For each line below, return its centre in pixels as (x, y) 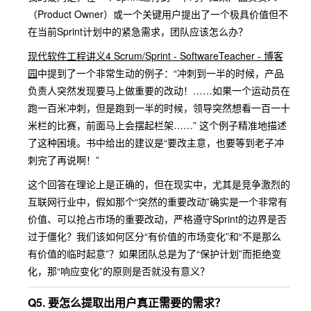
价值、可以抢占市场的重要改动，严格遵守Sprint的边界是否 (157, 219)
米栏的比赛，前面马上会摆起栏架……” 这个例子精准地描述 (157, 125)
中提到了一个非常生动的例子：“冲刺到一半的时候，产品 (161, 73)
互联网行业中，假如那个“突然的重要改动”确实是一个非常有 (158, 201)
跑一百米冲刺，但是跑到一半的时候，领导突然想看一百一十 (159, 108)
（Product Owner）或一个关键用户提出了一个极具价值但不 (158, 14)
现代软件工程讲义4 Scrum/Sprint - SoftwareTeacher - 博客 (155, 56)
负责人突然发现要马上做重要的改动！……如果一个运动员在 (159, 90)
